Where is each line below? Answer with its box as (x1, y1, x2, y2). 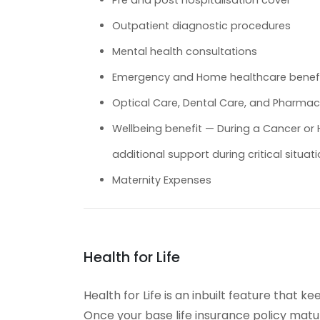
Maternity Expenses (112, 173, 211, 188)
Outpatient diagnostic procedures (112, 19, 291, 34)
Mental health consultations (112, 44, 257, 59)
